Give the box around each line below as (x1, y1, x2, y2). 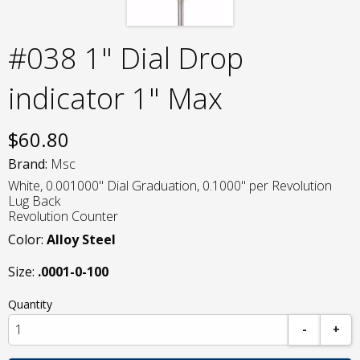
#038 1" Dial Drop (8, 38, 243, 78)
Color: (8, 230, 47, 248)
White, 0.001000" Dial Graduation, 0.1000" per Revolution (8, 177, 332, 195)
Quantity (8, 296, 52, 312)
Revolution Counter (8, 207, 118, 226)
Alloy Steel (47, 230, 116, 248)
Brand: (8, 154, 47, 173)
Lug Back (8, 192, 60, 211)
